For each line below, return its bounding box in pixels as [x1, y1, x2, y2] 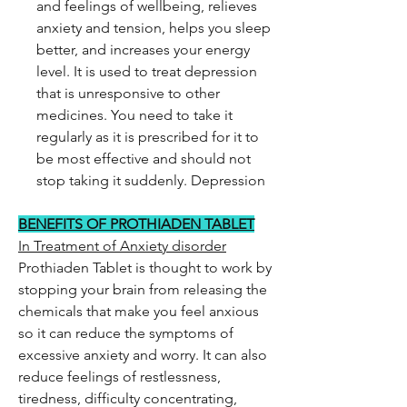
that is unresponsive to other [36, 84, 220, 102]
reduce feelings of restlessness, [18, 368, 221, 385]
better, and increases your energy [36, 41, 250, 58]
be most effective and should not [36, 150, 251, 167]
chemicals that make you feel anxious [18, 303, 259, 320]
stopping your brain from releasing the [18, 281, 267, 298]
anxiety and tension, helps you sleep [36, 19, 271, 36]
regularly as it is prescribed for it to [36, 128, 259, 145]
